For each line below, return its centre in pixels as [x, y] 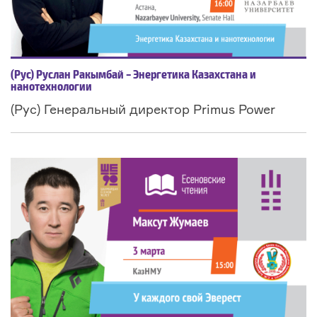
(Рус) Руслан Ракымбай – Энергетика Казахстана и [133, 76]
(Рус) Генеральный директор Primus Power [143, 109]
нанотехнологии [51, 88]
